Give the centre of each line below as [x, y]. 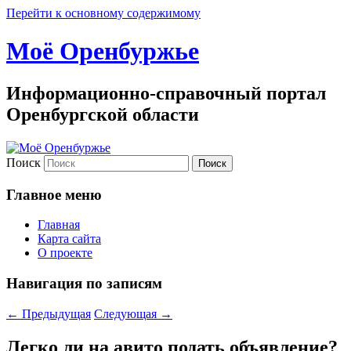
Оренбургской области [103, 114]
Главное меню [54, 194]
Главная [59, 225]
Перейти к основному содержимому [103, 13]
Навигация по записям [84, 283]
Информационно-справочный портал [166, 93]
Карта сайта [69, 239]
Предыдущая [55, 313]
